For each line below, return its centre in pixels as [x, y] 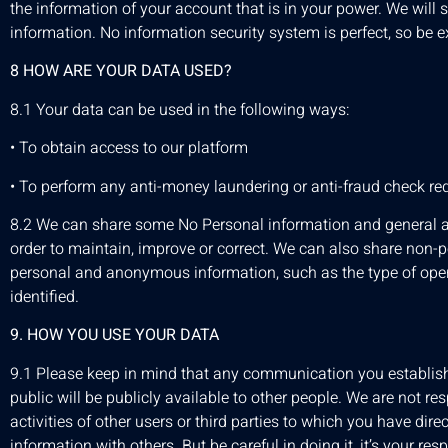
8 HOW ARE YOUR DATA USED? [121, 71]
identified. [44, 296]
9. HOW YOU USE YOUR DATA [114, 335]
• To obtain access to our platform [129, 148]
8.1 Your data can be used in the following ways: [180, 109]
